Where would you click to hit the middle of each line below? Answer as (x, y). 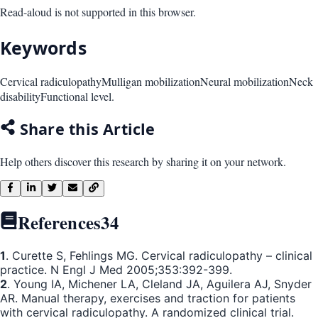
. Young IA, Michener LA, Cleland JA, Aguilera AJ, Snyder (159, 284)
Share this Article (85, 128)
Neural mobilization (245, 82)
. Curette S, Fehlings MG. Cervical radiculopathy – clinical (159, 255)
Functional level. (77, 97)
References (59, 223)
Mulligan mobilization (151, 82)
